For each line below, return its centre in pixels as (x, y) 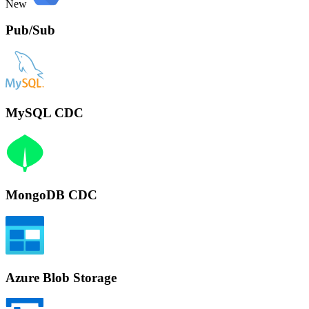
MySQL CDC (44, 112)
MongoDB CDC (51, 195)
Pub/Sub (30, 30)
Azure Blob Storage (61, 277)
